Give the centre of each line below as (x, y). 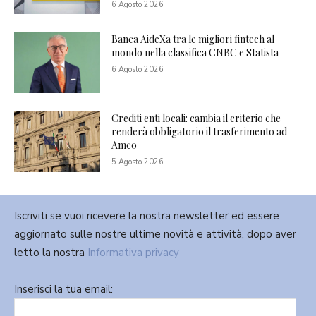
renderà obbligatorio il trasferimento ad (200, 132)
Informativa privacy (133, 252)
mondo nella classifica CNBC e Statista (195, 53)
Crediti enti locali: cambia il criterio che (196, 119)
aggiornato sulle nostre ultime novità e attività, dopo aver (155, 234)
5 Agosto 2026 (138, 162)
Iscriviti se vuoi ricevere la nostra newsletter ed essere (147, 215)
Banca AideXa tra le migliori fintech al (193, 39)
